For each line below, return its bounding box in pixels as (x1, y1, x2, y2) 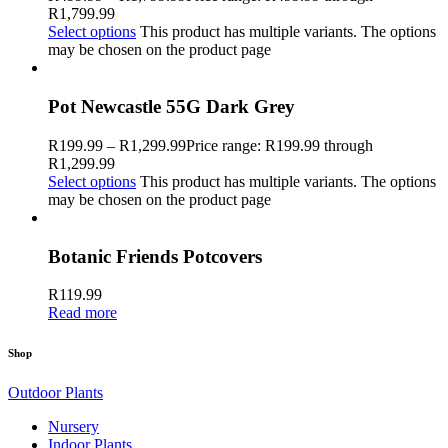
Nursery (48, 418, 99, 436)
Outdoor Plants (8, 384, 103, 402)
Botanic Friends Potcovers (48, 245, 262, 267)
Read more (48, 304, 117, 322)
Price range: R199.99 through (186, 136, 373, 154)
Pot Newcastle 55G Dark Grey (48, 96, 295, 118)
